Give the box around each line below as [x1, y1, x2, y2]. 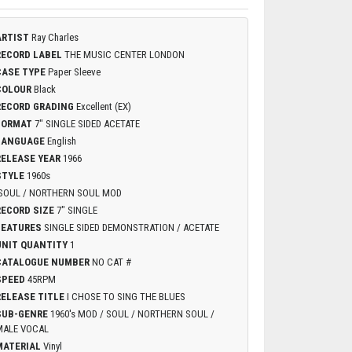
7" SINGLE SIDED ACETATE [34, 118, 140, 130]
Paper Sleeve [47, 66, 101, 79]
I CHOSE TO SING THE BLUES [66, 291, 185, 303]
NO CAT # [91, 256, 131, 269]
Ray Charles [31, 31, 79, 44]
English [46, 135, 76, 148]
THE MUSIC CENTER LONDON [64, 49, 185, 61]
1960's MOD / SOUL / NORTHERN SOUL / [49, 308, 214, 321]
